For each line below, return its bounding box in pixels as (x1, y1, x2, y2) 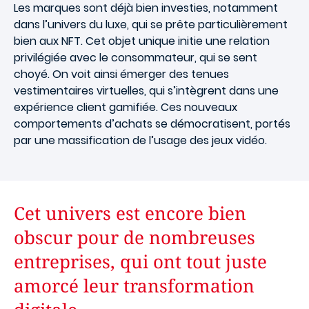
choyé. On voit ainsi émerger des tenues (14, 66, 229, 82)
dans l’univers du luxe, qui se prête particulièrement (14, 16, 288, 32)
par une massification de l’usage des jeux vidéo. (14, 132, 267, 148)
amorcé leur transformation (14, 272, 255, 298)
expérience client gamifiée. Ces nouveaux (14, 99, 237, 115)
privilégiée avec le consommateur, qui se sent (14, 49, 257, 66)
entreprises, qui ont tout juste (14, 248, 267, 274)
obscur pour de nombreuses (14, 224, 255, 250)
